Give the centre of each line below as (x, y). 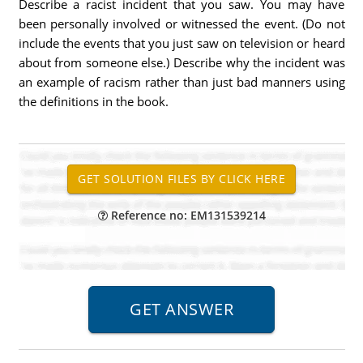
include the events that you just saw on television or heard (181, 43)
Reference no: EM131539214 (186, 215)
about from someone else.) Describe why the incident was (181, 62)
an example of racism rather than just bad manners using (181, 82)
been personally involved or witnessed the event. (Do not (181, 23)
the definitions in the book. (93, 101)
